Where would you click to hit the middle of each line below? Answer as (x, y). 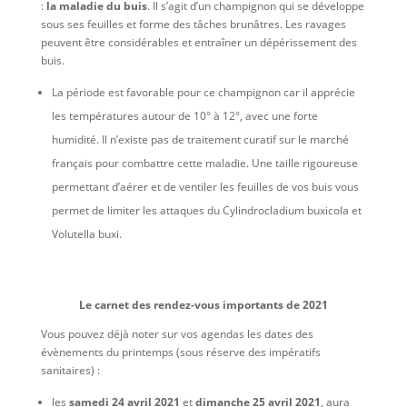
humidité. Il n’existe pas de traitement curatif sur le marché (200, 140)
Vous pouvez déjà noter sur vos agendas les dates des (177, 334)
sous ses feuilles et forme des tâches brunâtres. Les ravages (193, 25)
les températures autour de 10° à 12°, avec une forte (184, 116)
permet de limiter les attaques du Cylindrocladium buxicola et (206, 211)
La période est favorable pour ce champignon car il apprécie (203, 93)
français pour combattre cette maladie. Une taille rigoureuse (204, 164)
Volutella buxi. (86, 234)
